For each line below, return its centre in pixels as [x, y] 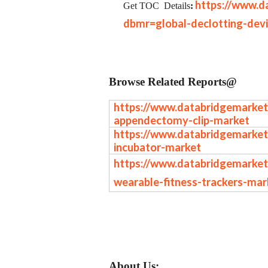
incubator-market [158, 147]
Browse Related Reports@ [173, 81]
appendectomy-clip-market [182, 120]
